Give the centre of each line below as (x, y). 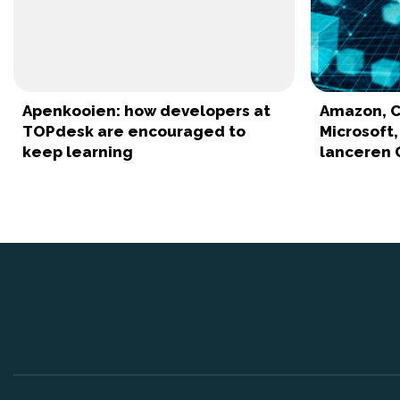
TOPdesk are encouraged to (134, 132)
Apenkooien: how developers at (146, 111)
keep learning (78, 152)
